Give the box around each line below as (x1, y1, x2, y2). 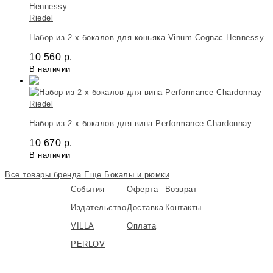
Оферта (127, 184, 158, 194)
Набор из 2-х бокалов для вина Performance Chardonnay (29, 118, 252, 128)
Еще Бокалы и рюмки (84, 169, 169, 179)
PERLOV (71, 239, 105, 249)
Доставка (127, 202, 163, 212)
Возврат (165, 184, 197, 194)
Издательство (71, 202, 126, 212)
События (71, 184, 105, 194)
